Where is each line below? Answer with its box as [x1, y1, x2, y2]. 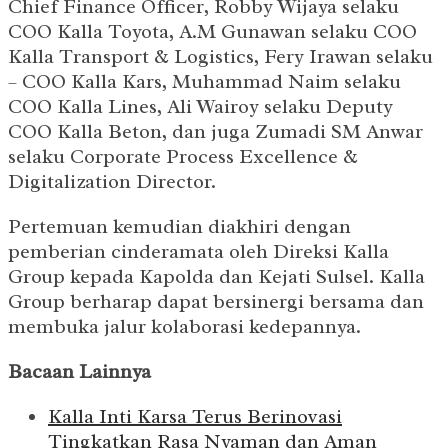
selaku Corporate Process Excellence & [8, 144, 358, 170]
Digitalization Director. [8, 169, 216, 195]
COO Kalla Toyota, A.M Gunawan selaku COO [8, 19, 417, 45]
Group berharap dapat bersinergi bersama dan [8, 289, 424, 315]
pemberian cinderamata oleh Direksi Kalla [8, 239, 389, 265]
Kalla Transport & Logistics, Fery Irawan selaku [8, 44, 433, 70]
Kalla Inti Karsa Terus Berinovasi [48, 404, 342, 430]
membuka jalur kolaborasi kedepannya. [8, 314, 361, 340]
